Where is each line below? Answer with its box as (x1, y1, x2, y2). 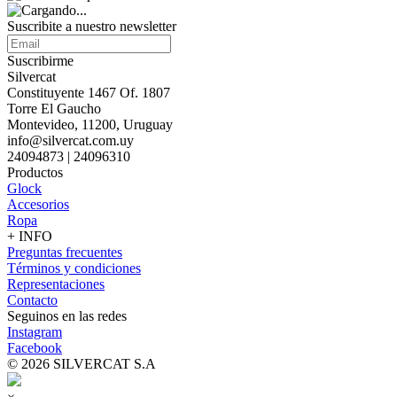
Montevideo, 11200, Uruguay (7, 117, 173, 132)
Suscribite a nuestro (7, 19, 120, 34)
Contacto (7, 292, 58, 307)
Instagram (7, 324, 62, 339)
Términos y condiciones (7, 261, 141, 276)
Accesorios (7, 197, 69, 212)
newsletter (120, 19, 176, 34)
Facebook (7, 340, 62, 355)
